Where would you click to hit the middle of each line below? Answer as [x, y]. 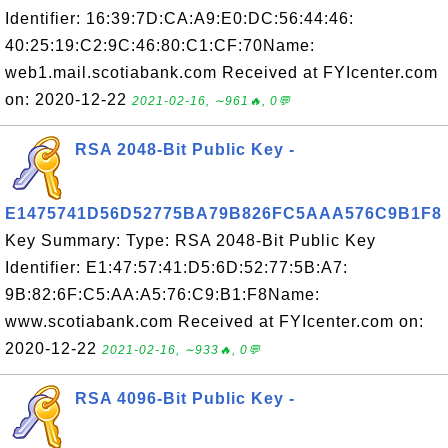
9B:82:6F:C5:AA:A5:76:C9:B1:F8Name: [162, 294]
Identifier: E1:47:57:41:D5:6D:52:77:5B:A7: [176, 267]
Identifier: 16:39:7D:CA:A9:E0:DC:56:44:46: [179, 18]
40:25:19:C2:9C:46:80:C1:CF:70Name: [160, 45]
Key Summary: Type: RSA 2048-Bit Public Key [190, 240]
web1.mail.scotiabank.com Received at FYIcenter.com [221, 72]
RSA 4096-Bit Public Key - [185, 398]
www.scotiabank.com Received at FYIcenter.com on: [214, 321]
